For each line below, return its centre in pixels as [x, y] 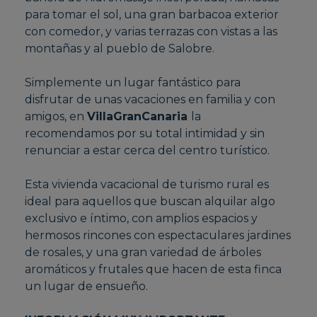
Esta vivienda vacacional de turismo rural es [147, 185]
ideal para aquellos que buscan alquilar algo [150, 202]
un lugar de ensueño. [88, 287]
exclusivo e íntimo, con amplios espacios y [142, 219]
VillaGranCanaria [139, 117]
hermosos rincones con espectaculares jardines [158, 236]
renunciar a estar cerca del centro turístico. [148, 151]
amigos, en [56, 117]
